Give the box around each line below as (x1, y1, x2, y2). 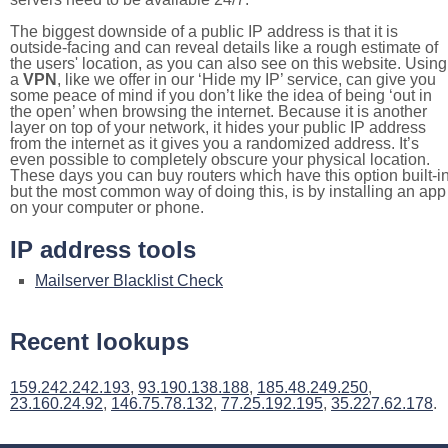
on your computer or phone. (10, 198, 204, 216)
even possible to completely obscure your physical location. (10, 150, 430, 168)
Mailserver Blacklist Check (35, 271, 223, 289)
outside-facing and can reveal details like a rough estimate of (10, 38, 438, 56)
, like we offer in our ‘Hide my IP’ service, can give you (57, 70, 436, 88)
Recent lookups (10, 327, 189, 355)
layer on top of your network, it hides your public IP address (10, 118, 426, 136)
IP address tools (10, 235, 196, 263)
